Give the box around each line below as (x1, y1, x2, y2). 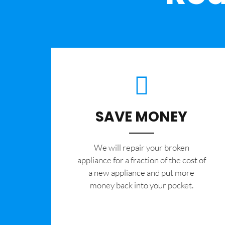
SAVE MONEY (95, 106, 188, 127)
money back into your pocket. (89, 179, 193, 190)
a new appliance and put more (88, 167, 195, 178)
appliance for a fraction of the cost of (77, 154, 206, 165)
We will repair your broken (93, 142, 189, 153)
